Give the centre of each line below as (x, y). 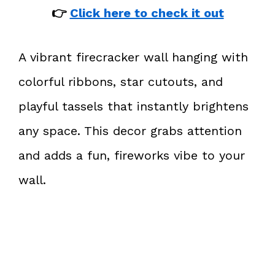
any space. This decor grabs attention (130, 130)
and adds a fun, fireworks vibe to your (132, 155)
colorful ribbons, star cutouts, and (121, 81)
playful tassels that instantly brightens (134, 106)
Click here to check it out (147, 13)
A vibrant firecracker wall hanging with (133, 57)
